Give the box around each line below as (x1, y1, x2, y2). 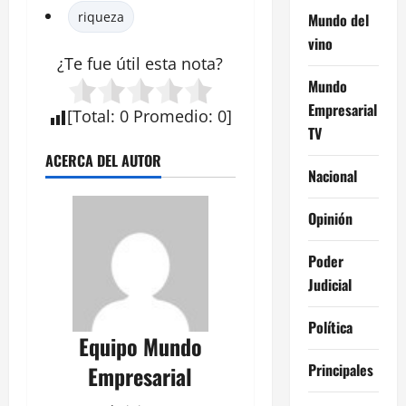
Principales (307, 358, 373, 381)
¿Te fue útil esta (57, 53, 182, 75)
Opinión (307, 207, 353, 229)
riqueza (78, 8, 124, 26)
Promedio (132, 105, 208, 128)
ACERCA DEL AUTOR (45, 150, 161, 172)
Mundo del (307, 8, 369, 31)
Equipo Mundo (78, 330, 202, 363)
